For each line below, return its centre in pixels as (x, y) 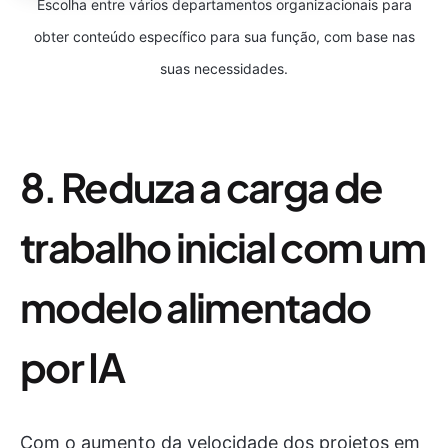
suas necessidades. (224, 69)
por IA (72, 367)
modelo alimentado (195, 307)
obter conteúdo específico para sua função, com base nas (224, 37)
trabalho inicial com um (223, 247)
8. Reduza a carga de (201, 187)
